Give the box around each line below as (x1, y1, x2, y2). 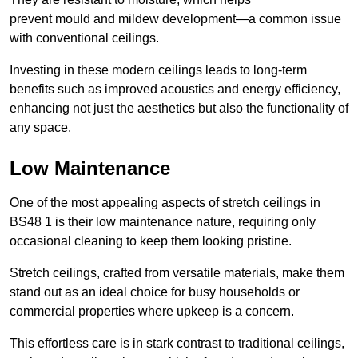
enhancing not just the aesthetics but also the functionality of (10, 101, 348, 115)
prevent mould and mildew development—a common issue (10, 11, 341, 26)
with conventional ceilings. (10, 30, 159, 45)
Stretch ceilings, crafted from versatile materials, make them (10, 265, 344, 280)
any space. (10, 120, 71, 134)
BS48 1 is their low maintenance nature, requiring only (10, 214, 316, 229)
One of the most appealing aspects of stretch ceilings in (10, 195, 320, 209)
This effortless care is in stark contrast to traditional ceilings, (10, 336, 344, 350)
